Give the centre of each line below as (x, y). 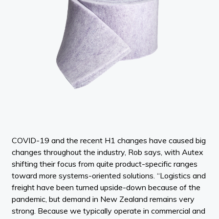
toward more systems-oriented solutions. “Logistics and (109, 175)
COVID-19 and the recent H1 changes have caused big (109, 140)
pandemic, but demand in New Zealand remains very (103, 199)
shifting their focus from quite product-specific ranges (105, 164)
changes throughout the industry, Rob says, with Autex (108, 152)
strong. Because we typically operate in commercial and (109, 210)
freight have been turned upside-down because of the (106, 187)
